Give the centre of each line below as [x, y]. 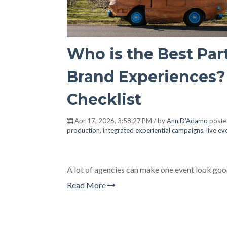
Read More [87, 185]
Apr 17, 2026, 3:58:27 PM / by [120, 121]
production [83, 130]
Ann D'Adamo [187, 121]
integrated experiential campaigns [153, 130]
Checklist [104, 100]
